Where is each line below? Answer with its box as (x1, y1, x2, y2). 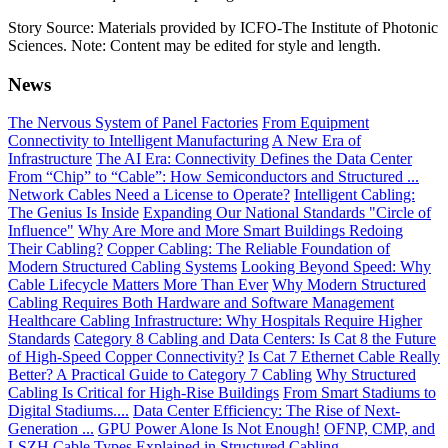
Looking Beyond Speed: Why (241, 258, 431, 276)
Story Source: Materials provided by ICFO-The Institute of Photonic (8, 18, 438, 36)
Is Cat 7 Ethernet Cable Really (248, 348, 440, 366)
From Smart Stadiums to (283, 384, 436, 402)
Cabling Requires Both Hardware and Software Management (8, 294, 394, 312)
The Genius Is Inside (8, 204, 139, 222)
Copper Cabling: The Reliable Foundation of (107, 240, 390, 258)
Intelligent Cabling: (294, 186, 415, 204)
